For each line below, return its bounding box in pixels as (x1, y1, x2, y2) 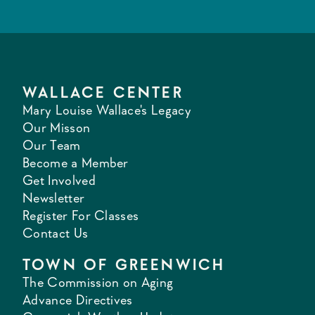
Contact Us (22, 226, 89, 240)
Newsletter (22, 191, 85, 205)
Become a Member (22, 156, 129, 170)
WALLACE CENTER (22, 84, 184, 101)
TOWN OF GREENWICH (22, 257, 226, 273)
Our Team (22, 139, 81, 153)
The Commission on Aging (22, 276, 174, 290)
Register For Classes (22, 209, 139, 223)
